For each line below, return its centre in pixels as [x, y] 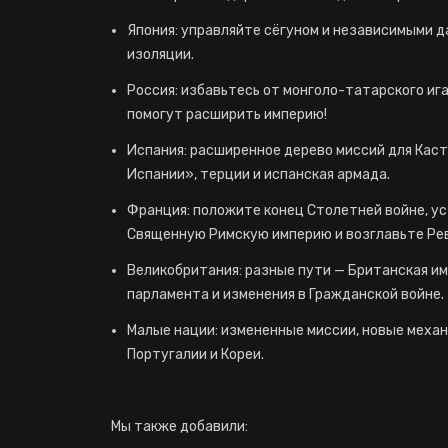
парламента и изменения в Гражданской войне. [285, 294]
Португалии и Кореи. [195, 354]
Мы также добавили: [179, 426]
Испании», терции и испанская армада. [258, 174]
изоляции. [160, 54]
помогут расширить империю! [227, 114]
